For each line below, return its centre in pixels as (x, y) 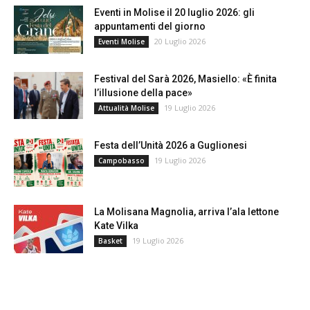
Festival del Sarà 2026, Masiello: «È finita (185, 79)
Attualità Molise (126, 108)
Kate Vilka (116, 225)
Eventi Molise (121, 41)
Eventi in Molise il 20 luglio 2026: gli (174, 12)
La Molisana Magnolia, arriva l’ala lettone (186, 211)
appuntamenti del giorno (150, 26)
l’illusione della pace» (143, 92)
